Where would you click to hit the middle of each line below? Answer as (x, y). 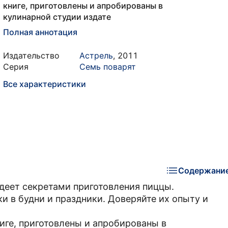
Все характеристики (45, 84)
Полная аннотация (40, 32)
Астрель (96, 55)
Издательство (31, 55)
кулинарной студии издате (57, 17)
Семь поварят (108, 67)
